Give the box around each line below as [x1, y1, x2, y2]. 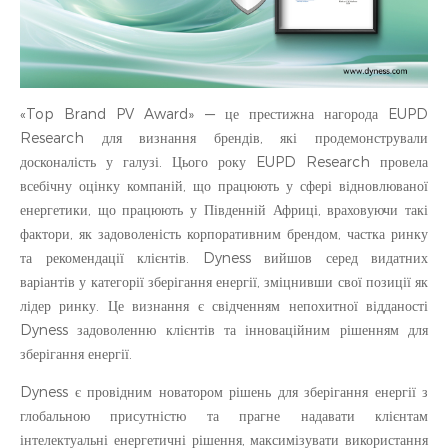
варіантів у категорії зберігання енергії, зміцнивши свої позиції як [20, 273, 428, 292]
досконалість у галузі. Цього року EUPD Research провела [20, 153, 428, 172]
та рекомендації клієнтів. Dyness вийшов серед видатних [20, 249, 428, 268]
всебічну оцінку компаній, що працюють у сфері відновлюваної [20, 177, 428, 196]
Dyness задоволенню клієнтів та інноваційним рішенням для [20, 321, 428, 340]
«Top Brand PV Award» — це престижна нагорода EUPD [20, 105, 428, 124]
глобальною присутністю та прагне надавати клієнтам [20, 407, 428, 426]
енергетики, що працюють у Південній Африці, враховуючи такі [20, 201, 428, 220]
